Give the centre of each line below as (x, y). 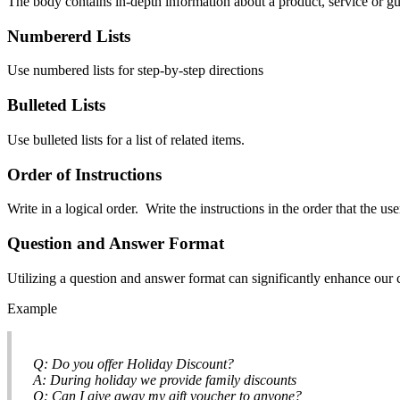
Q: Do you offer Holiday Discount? (133, 363)
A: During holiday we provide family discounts (165, 379)
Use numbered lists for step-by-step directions (135, 71)
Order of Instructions (84, 174)
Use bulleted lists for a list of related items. (126, 139)
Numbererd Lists (71, 36)
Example (32, 308)
